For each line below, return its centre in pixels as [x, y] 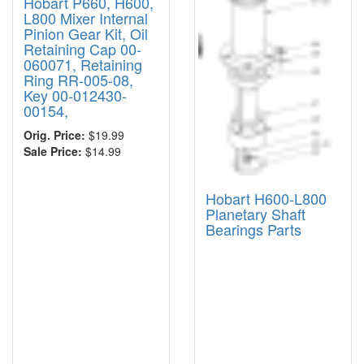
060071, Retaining [83, 64]
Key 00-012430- [75, 95]
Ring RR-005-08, [78, 79]
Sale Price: [53, 151]
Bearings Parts [253, 230]
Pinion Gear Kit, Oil [86, 33]
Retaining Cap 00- [82, 48]
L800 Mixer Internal [86, 17]
